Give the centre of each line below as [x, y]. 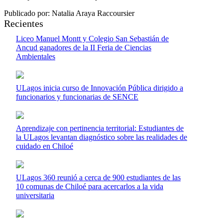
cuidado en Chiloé [45, 146]
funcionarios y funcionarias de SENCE [77, 97]
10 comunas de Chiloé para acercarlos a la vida [90, 187]
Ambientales [36, 57]
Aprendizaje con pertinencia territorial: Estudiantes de [100, 128]
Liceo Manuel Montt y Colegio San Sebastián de [92, 39]
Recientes [24, 24]
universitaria [35, 196]
